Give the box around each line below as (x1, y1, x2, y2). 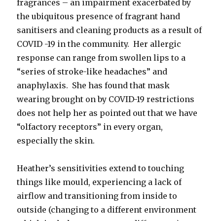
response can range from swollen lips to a (17, 52, 186, 63)
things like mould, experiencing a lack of (17, 177, 182, 187)
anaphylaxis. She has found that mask (17, 80, 170, 90)
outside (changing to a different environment (17, 204, 197, 215)
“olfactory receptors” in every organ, (17, 121, 163, 132)
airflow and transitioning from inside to (17, 190, 178, 201)
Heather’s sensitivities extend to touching (17, 163, 184, 173)
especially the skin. (17, 135, 95, 146)
